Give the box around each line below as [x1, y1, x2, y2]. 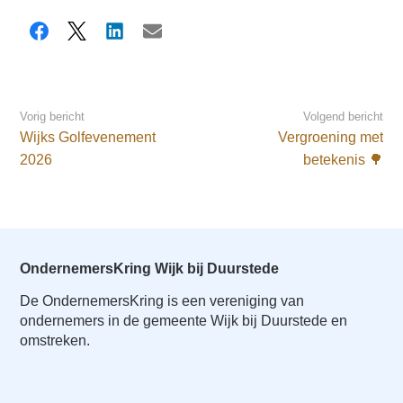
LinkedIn [113, 30, 163, 45]
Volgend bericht [302, 109, 383, 123]
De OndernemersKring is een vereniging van [20, 292, 305, 309]
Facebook [38, 30, 95, 45]
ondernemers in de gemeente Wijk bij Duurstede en [20, 312, 348, 328]
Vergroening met [277, 129, 383, 145]
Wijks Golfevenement [20, 129, 157, 145]
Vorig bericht [20, 109, 85, 123]
